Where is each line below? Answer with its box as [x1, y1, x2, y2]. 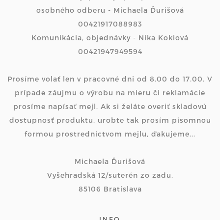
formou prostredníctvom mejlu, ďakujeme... [25, 130, 195, 138]
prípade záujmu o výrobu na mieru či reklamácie [15, 88, 205, 97]
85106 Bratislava [78, 185, 142, 193]
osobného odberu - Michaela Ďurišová [36, 6, 184, 14]
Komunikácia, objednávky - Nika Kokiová [31, 33, 189, 42]
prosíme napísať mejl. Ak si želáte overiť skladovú [13, 102, 207, 110]
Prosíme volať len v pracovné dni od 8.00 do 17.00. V [7, 75, 213, 83]
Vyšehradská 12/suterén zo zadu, [47, 171, 173, 179]
